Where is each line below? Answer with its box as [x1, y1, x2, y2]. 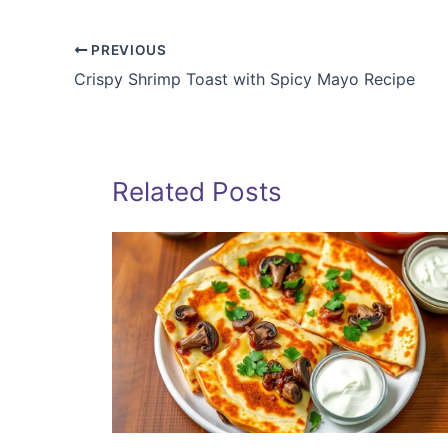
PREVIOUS [87, 42, 167, 59]
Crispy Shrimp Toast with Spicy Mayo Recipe [74, 69, 415, 90]
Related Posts [112, 176, 282, 208]
